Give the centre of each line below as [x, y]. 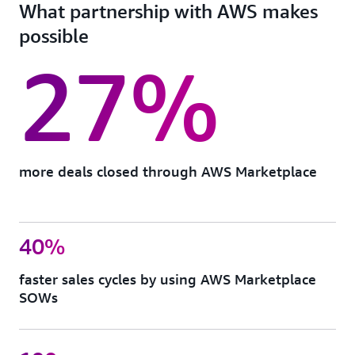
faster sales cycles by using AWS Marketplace [168, 279]
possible [54, 36]
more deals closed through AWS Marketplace [168, 171]
